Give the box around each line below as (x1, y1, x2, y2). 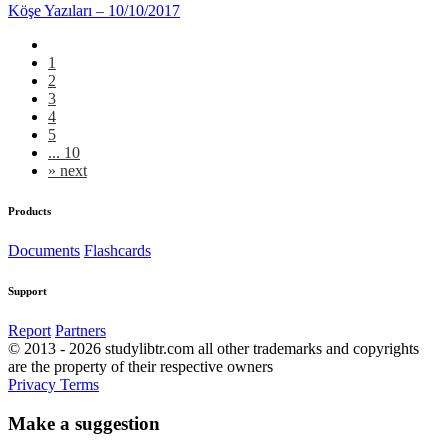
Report (8, 321, 51, 339)
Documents (8, 241, 80, 259)
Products (8, 204, 51, 217)
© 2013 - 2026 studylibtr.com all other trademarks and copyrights (8, 339, 419, 357)
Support (8, 284, 47, 297)
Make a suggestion (8, 412, 160, 434)
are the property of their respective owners (8, 357, 273, 375)
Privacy (8, 375, 60, 393)
